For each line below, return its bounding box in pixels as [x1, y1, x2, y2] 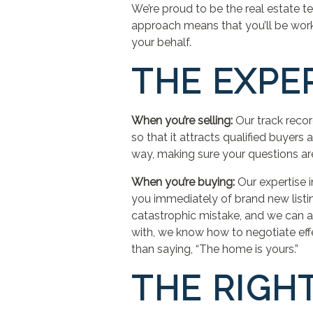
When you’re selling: [131, 114, 233, 127]
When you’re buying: [131, 175, 235, 189]
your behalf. [131, 36, 192, 49]
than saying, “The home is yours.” [131, 242, 299, 256]
